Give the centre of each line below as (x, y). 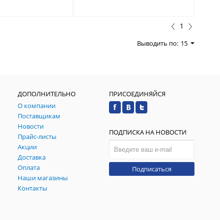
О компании (37, 105)
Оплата (29, 167)
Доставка (32, 157)
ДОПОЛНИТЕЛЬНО (47, 94)
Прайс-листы (37, 136)
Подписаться (152, 169)
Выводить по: (158, 43)
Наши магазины (43, 178)
